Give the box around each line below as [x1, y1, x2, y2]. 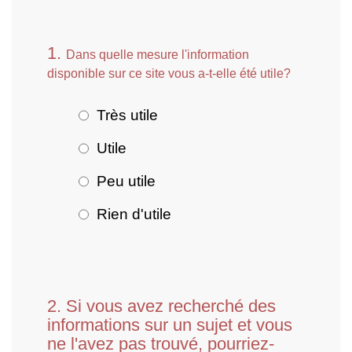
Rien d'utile [96, 205, 171, 222]
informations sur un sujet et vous [47, 315, 292, 335]
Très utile [96, 106, 158, 123]
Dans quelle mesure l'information [66, 48, 249, 61]
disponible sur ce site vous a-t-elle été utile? [47, 67, 291, 80]
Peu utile [96, 172, 156, 189]
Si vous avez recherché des [66, 296, 276, 316]
